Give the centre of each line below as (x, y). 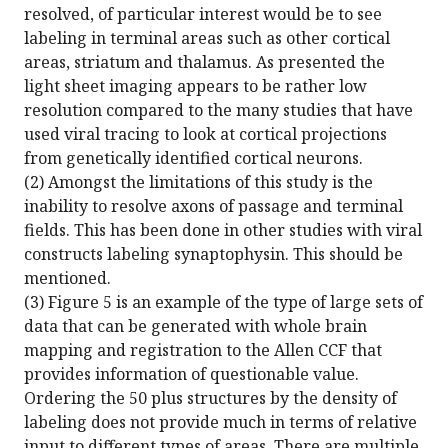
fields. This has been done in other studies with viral (223, 230)
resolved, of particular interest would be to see (203, 14)
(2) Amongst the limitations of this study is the (198, 182)
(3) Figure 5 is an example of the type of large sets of (223, 302)
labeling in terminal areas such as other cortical (207, 38)
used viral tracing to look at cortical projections (205, 134)
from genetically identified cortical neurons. (193, 158)
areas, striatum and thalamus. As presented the (204, 62)
